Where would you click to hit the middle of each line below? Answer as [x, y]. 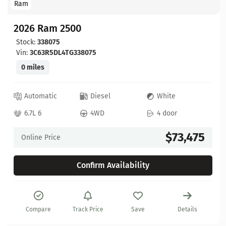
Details [188, 209]
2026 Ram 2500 [47, 28]
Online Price [41, 137]
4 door [167, 114]
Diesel [101, 96]
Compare [39, 209]
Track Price [88, 209]
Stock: [27, 42]
